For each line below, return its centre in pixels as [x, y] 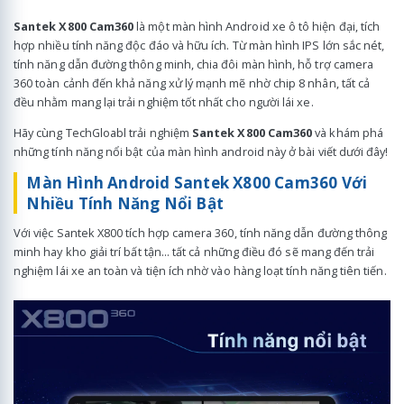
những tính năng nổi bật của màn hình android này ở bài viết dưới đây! [201, 151]
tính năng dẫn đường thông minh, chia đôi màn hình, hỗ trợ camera [194, 64]
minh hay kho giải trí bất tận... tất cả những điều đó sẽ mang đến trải [194, 251]
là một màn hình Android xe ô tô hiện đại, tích [257, 26]
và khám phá [348, 132]
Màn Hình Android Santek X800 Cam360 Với [197, 183]
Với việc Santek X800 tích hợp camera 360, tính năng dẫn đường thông [201, 232]
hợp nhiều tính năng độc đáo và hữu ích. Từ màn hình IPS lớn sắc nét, [199, 45]
